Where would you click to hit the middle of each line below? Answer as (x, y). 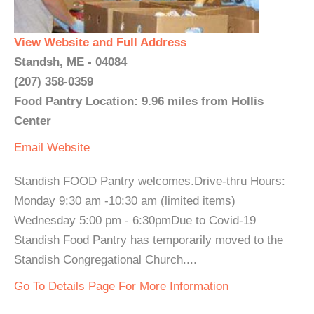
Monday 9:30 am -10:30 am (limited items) (125, 201)
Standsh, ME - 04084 (70, 62)
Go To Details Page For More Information (121, 286)
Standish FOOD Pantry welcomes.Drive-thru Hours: (150, 181)
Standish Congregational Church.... (105, 260)
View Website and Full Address (100, 42)
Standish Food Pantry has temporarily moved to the (149, 240)
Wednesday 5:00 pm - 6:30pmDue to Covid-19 (135, 220)
